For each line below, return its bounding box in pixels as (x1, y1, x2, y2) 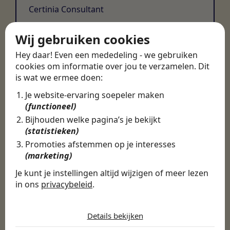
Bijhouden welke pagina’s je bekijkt (25, 114, 161, 125)
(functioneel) (25, 101, 76, 112)
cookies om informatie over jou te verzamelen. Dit (15, 61, 209, 72)
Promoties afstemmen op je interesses (25, 139, 176, 150)
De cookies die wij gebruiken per (15, 194, 181, 208)
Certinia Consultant (29, 3, 104, 15)
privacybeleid (41, 179, 92, 190)
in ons (15, 179, 41, 190)
